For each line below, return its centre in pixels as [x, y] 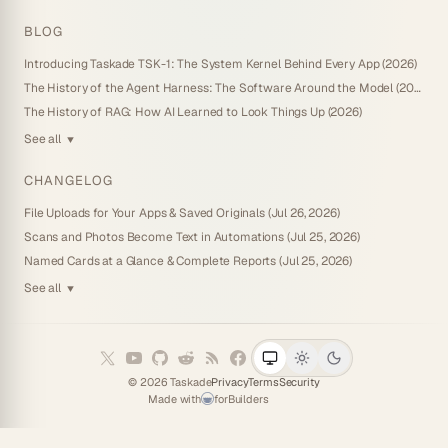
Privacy [230, 381]
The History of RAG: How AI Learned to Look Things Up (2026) [193, 112]
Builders [248, 398]
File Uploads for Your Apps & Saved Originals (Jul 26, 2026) [182, 212]
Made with [175, 398]
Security [299, 381]
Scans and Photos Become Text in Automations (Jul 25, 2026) [192, 236]
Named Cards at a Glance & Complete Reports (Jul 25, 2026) [188, 260]
